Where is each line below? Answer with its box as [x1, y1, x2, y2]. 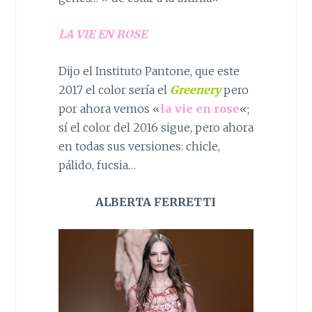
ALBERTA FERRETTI [95, 194, 217, 209]
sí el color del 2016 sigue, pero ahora [58, 120, 253, 134]
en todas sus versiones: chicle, [58, 139, 220, 153]
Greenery [169, 82, 221, 97]
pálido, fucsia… [58, 157, 136, 172]
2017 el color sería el [58, 82, 170, 97]
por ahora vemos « [58, 101, 160, 116]
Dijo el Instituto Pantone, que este [58, 63, 240, 78]
